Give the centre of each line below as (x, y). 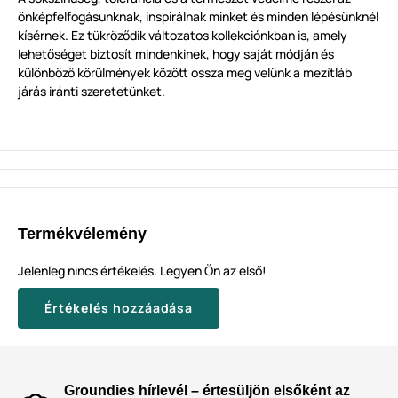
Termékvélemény (82, 234)
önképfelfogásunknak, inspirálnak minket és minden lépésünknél (198, 17)
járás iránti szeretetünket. (92, 92)
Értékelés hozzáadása (119, 308)
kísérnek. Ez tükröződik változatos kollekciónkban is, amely (183, 36)
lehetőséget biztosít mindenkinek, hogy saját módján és (176, 54)
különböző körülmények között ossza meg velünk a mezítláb (185, 73)
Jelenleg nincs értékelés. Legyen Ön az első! (142, 271)
